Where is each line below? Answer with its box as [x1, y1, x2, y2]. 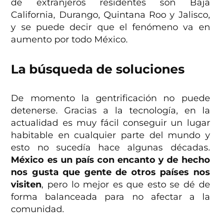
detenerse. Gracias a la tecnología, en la [11, 105, 210, 116]
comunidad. [11, 203, 65, 215]
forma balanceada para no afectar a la [11, 191, 210, 202]
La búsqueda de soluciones [11, 61, 185, 76]
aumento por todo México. [11, 34, 128, 45]
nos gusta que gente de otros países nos [11, 166, 210, 178]
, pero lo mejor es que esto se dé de [41, 179, 210, 190]
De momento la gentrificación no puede [11, 92, 210, 104]
